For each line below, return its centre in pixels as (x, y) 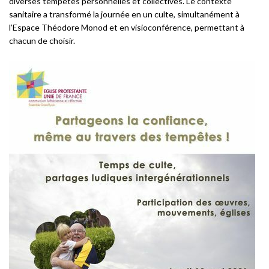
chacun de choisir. (42, 41)
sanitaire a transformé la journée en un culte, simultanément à (124, 14)
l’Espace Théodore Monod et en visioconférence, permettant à (127, 27)
